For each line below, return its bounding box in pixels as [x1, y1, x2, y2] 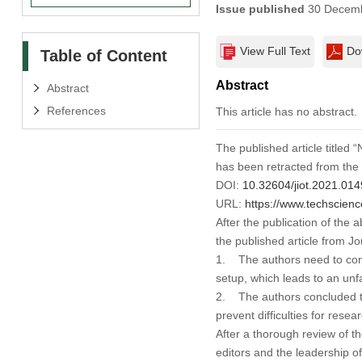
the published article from [215, 234, 348, 247]
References [46, 103, 106, 117]
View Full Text [239, 44, 310, 57]
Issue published [215, 2, 305, 15]
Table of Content [40, 46, 167, 65]
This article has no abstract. [215, 104, 357, 118]
